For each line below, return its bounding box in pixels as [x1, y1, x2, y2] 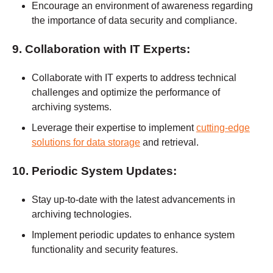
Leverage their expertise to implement [32, 122, 196, 133]
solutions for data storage [32, 136, 140, 147]
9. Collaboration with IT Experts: [12, 42, 190, 55]
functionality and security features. [32, 244, 178, 255]
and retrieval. [140, 136, 199, 147]
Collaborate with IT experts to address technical [32, 72, 236, 83]
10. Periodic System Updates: [12, 164, 177, 177]
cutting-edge [196, 122, 250, 133]
